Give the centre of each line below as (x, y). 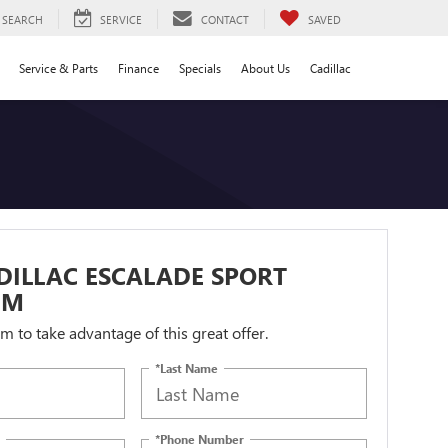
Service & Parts (58, 67)
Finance (138, 67)
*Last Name (187, 367)
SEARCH (22, 19)
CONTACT (225, 19)
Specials (200, 67)
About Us (265, 67)
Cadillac (330, 67)
